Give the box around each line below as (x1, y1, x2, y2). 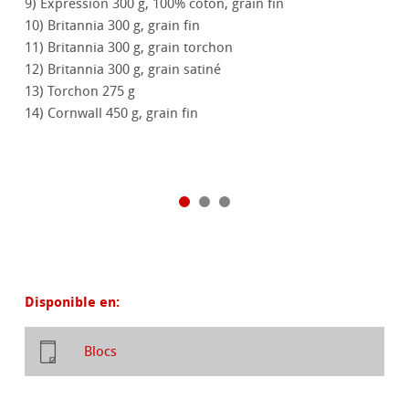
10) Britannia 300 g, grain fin (25, 17, 201, 35)
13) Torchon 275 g (25, 83, 136, 100)
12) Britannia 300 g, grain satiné (25, 61, 222, 79)
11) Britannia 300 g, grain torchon (25, 39, 234, 57)
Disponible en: (25, 292, 121, 312)
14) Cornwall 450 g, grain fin (25, 105, 199, 122)
